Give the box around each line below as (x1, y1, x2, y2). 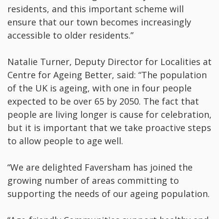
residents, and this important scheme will (7, 3, 184, 15)
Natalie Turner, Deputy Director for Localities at (7, 56, 212, 68)
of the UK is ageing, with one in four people (7, 82, 192, 94)
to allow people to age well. (7, 135, 123, 147)
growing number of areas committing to (7, 175, 179, 187)
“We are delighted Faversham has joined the (7, 161, 193, 174)
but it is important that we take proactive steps (7, 122, 211, 134)
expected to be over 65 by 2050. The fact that (7, 95, 199, 108)
